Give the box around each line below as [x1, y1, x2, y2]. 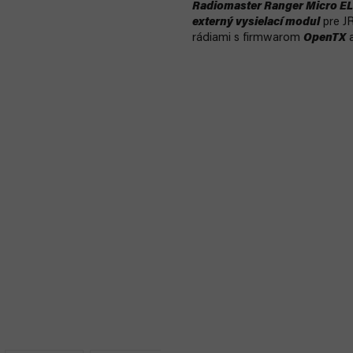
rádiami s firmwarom [192, 32, 303, 44]
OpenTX [303, 32, 346, 44]
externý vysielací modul [192, 17, 320, 28]
